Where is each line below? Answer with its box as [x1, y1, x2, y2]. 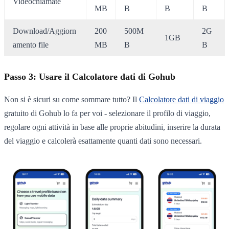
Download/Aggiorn [13, 26, 76, 35]
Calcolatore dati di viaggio [139, 95, 224, 104]
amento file [13, 40, 49, 49]
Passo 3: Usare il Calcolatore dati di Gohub [4, 72, 175, 82]
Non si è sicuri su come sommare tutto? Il [4, 95, 139, 104]
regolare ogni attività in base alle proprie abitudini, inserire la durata [4, 123, 220, 132]
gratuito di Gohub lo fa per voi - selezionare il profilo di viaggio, [4, 109, 211, 118]
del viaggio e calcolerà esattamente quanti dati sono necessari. [4, 136, 202, 146]
